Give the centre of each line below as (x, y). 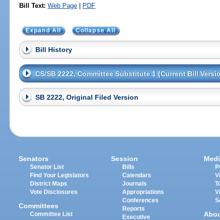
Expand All (43, 30)
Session (125, 158)
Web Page (63, 5)
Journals (135, 183)
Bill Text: (33, 5)
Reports (134, 208)
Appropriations (143, 192)
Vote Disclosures (54, 192)
